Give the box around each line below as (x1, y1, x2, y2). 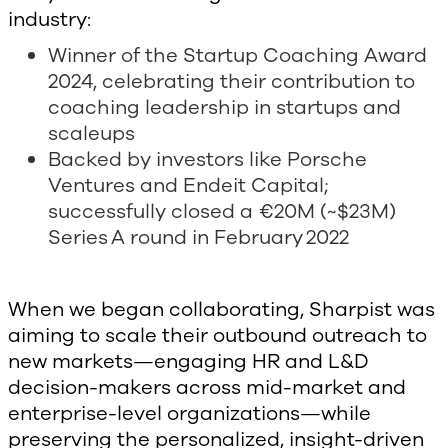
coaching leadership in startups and (48, 94, 401, 122)
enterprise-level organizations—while (8, 400, 371, 428)
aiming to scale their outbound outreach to (8, 322, 427, 350)
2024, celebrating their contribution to (48, 68, 415, 96)
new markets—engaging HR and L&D (8, 348, 369, 376)
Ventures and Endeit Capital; (48, 172, 329, 200)
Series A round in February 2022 (48, 224, 354, 252)
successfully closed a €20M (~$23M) (48, 198, 396, 226)
